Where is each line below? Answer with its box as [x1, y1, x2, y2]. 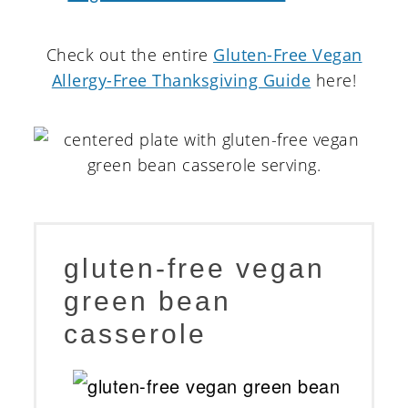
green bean [64, 286, 232, 317]
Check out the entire [46, 44, 213, 66]
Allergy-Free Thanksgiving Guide [51, 69, 311, 92]
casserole [64, 319, 208, 350]
